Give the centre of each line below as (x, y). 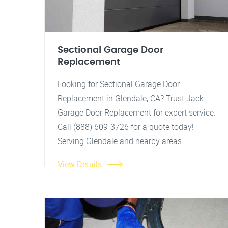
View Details (80, 164)
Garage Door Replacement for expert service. (137, 112)
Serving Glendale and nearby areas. (121, 141)
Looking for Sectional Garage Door (119, 84)
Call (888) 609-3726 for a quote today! (126, 127)
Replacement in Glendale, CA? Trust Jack (131, 98)
